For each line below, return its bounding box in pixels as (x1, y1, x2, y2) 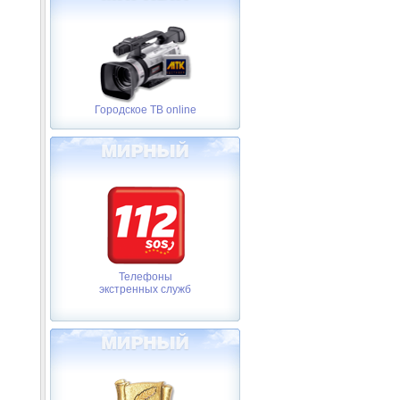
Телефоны (118, 271, 172, 284)
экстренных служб (99, 283, 191, 296)
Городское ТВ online (94, 104, 196, 117)
